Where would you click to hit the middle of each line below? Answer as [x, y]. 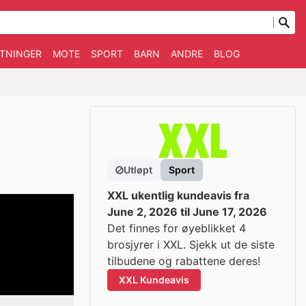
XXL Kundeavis [154, 280]
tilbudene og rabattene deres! [184, 261]
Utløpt [138, 170]
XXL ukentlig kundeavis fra [178, 195]
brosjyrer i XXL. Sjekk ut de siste [191, 245]
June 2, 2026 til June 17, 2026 [187, 212]
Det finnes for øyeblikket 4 [177, 228]
